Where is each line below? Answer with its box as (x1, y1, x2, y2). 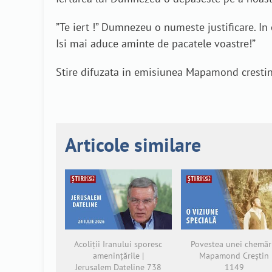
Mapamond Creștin (199, 250, 270, 261)
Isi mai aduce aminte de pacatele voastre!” (56, 36, 256, 51)
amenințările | (92, 250, 144, 261)
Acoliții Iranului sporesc (74, 238, 163, 250)
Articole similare (65, 131, 201, 157)
